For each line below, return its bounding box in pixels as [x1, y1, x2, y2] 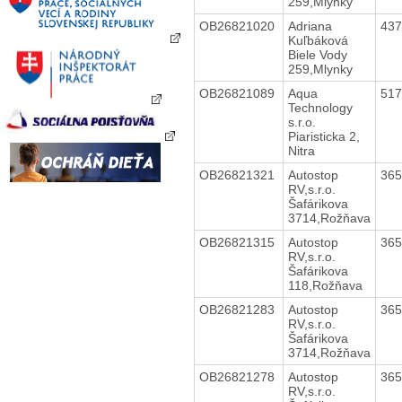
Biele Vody [287, 47, 347, 62]
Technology [287, 100, 353, 115]
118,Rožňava [287, 277, 363, 293]
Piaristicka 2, [287, 128, 360, 144]
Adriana [287, 18, 332, 33]
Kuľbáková [287, 32, 352, 48]
